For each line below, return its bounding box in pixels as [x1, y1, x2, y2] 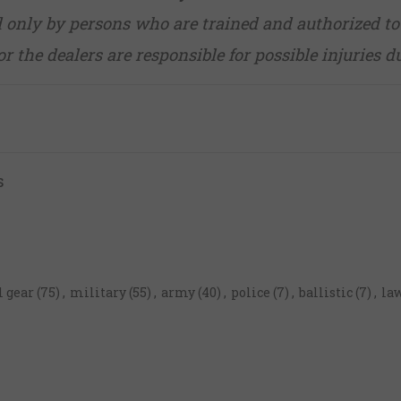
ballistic [299, 284, 353, 302]
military [70, 284, 126, 302]
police [231, 284, 270, 302]
